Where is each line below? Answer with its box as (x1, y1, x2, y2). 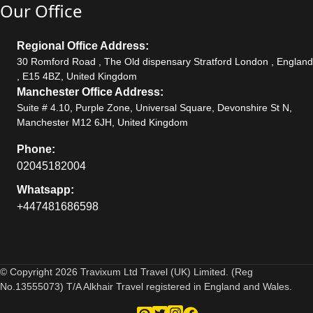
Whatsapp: (17, 183, 74, 196)
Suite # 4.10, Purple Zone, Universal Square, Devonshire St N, (17, 101, 292, 113)
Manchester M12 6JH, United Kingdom (17, 116, 188, 128)
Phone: (17, 143, 55, 155)
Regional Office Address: (17, 39, 149, 52)
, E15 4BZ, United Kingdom (17, 70, 137, 82)
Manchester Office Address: (17, 85, 163, 98)
